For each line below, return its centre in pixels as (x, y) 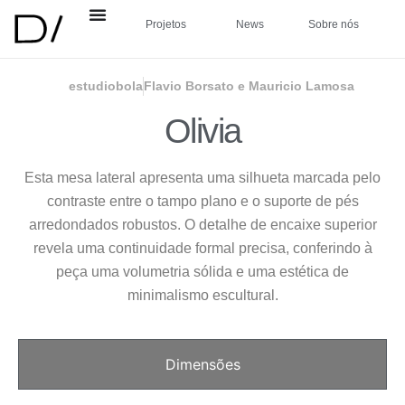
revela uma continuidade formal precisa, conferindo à (202, 249)
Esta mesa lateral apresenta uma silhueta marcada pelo (202, 178)
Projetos (165, 24)
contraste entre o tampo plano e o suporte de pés (202, 202)
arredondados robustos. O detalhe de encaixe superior (202, 225)
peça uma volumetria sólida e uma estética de (202, 272)
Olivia (202, 132)
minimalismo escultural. (202, 296)
